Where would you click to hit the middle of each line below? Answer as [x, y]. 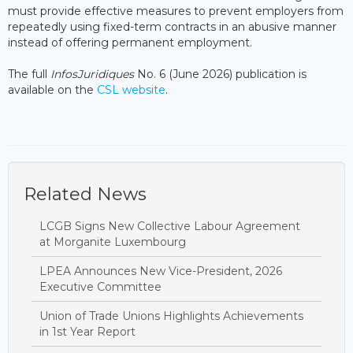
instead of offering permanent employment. [130, 42]
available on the [52, 89]
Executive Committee [100, 286]
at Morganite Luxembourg [113, 242]
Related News [85, 194]
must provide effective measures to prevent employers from [176, 11]
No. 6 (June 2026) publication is [220, 74]
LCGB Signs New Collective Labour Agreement [170, 226]
